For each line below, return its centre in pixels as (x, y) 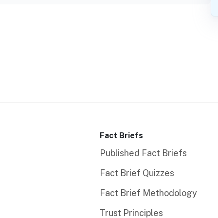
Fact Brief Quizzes (137, 173)
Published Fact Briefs (143, 153)
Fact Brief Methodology (148, 193)
